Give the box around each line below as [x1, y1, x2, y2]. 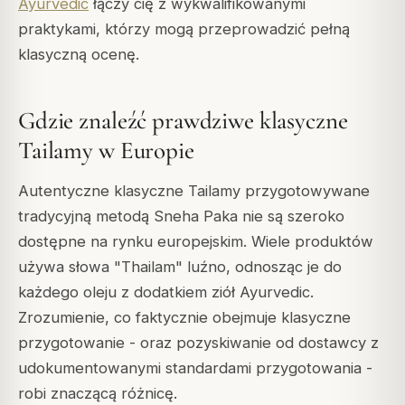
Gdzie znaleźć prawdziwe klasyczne [18, 106, 348, 137]
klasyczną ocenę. [18, 44, 139, 63]
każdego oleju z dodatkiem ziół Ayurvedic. [18, 282, 314, 301]
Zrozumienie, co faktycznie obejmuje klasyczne [18, 307, 351, 326]
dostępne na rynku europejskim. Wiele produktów [18, 231, 373, 250]
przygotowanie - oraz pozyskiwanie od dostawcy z [18, 333, 379, 352]
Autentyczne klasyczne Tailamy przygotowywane [18, 181, 370, 200]
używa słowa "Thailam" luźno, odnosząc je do [18, 257, 342, 276]
